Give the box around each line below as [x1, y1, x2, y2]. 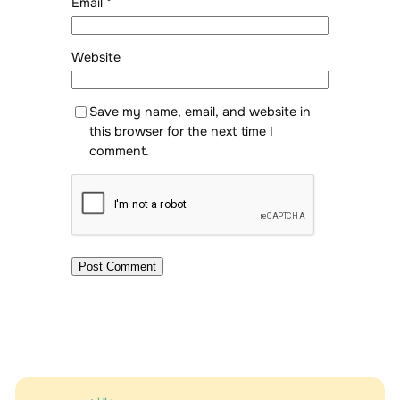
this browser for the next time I [88, 123, 273, 140]
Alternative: [71, 290, 140, 307]
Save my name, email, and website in [88, 104, 311, 121]
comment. [88, 143, 149, 160]
